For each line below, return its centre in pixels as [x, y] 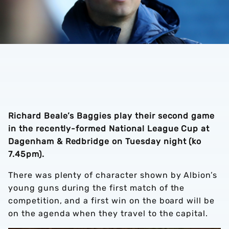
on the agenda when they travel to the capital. [110, 213]
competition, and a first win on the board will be [112, 201]
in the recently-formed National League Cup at [109, 129]
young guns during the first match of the [97, 188]
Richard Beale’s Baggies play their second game [112, 116]
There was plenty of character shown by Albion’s [113, 175]
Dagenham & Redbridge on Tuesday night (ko [105, 141]
